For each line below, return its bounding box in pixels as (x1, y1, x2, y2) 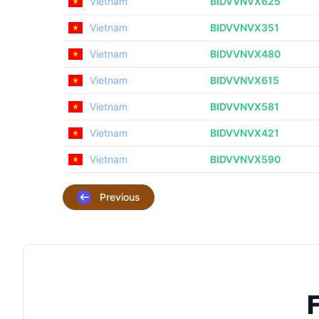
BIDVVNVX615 (210, 74, 279, 86)
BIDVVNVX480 (210, 48, 281, 60)
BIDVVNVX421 (210, 127, 279, 139)
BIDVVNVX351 (210, 21, 279, 33)
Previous (100, 191, 140, 203)
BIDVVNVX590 (210, 153, 281, 165)
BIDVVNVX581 (210, 100, 279, 113)
